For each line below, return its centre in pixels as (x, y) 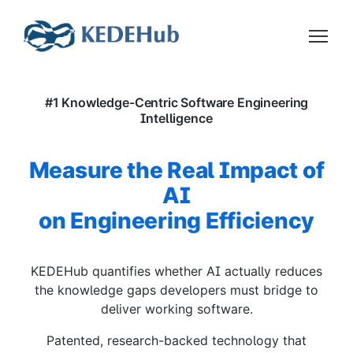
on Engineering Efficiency (176, 221)
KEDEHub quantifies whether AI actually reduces (176, 271)
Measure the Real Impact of (176, 170)
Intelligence (176, 118)
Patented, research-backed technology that (176, 340)
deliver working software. (176, 309)
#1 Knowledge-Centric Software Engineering (176, 102)
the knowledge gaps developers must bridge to (176, 290)
